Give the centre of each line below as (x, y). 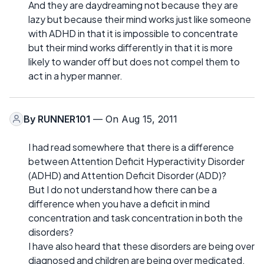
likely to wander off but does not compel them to (134, 61)
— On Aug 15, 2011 (134, 119)
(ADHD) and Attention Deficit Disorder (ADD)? (127, 175)
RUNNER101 (64, 119)
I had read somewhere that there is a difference (131, 147)
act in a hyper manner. (75, 75)
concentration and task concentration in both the (136, 217)
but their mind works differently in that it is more (131, 47)
